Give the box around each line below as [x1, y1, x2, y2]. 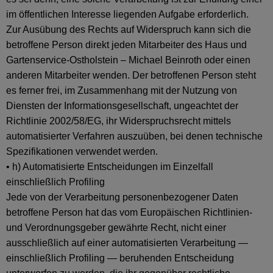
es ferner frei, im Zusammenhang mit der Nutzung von [6, 85, 237, 96]
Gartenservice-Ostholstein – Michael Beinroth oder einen [6, 55, 250, 65]
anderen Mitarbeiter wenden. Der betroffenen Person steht [6, 70, 256, 80]
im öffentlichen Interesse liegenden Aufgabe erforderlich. [6, 9, 249, 19]
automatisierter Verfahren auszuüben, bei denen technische [6, 131, 263, 141]
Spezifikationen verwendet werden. [6, 146, 158, 157]
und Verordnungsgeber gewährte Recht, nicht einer [6, 222, 226, 233]
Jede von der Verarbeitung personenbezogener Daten [6, 192, 238, 202]
